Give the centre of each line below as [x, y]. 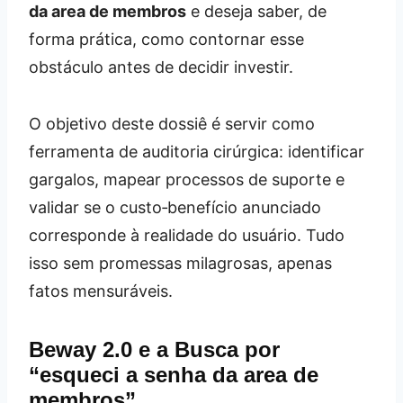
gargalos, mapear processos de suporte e [187, 179]
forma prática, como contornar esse [166, 39]
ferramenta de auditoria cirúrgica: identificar [197, 151]
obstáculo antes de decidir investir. [161, 67]
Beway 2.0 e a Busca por [154, 349]
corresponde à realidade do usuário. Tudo [187, 235]
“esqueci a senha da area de [174, 374]
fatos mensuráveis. [101, 291]
